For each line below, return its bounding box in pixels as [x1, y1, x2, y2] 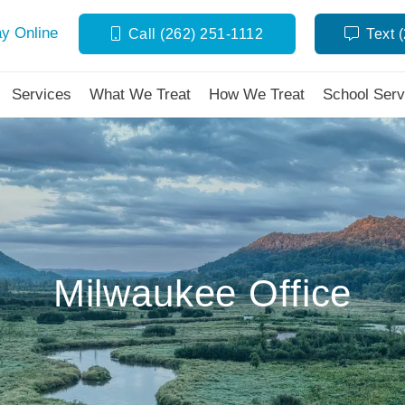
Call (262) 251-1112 [127, 25, 264, 42]
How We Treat [208, 86, 305, 103]
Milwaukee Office [52, 272, 353, 315]
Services [11, 86, 71, 103]
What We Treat [89, 86, 191, 103]
